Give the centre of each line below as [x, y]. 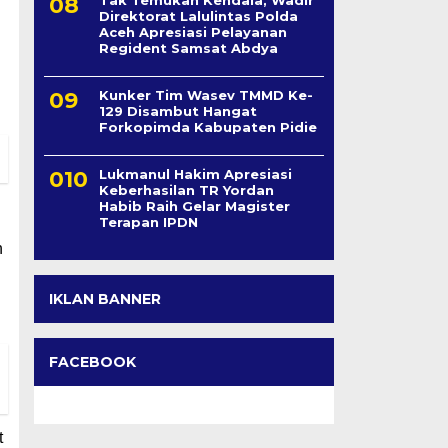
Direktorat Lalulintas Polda [198, 16]
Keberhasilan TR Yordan [186, 190]
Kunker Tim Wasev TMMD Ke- [205, 95]
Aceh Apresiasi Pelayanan [192, 32]
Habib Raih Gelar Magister [194, 206]
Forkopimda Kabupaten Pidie [207, 127]
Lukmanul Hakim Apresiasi [195, 174]
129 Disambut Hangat [177, 111]
